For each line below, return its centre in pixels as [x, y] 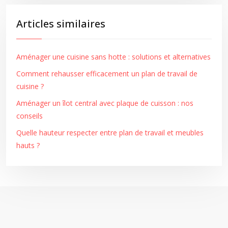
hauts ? [28, 145]
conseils [30, 116]
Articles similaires [61, 24]
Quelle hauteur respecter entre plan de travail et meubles [110, 133]
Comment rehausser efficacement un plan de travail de [107, 74]
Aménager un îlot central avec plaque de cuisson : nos [105, 103]
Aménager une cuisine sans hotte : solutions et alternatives [113, 57]
